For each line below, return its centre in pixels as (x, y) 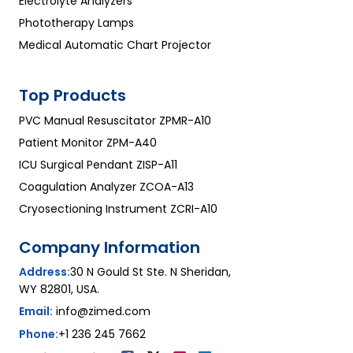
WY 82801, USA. (59, 289)
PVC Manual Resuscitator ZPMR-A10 (115, 120)
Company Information (110, 247)
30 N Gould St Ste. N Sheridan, (150, 271)
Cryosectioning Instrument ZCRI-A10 (118, 208)
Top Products (72, 95)
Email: (36, 311)
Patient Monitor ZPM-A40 (88, 142)
